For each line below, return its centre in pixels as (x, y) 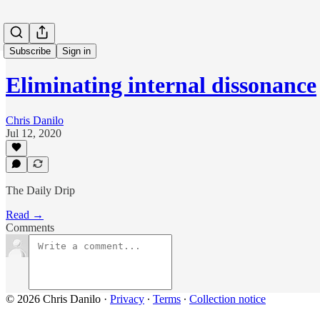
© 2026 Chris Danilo (53, 299)
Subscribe (30, 51)
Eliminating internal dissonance (161, 85)
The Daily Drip (40, 190)
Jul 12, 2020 (34, 133)
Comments (30, 227)
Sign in (76, 51)
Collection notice (227, 299)
